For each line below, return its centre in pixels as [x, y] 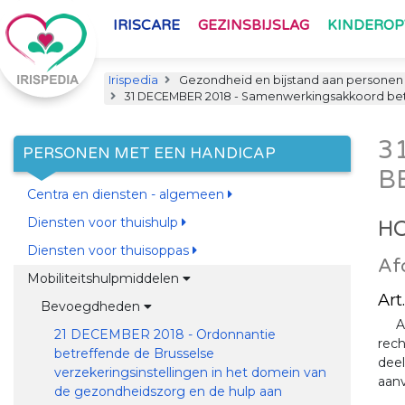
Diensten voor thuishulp [104, 222]
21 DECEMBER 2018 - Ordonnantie [165, 334]
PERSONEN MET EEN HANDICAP [149, 154]
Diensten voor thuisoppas [109, 250]
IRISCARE [146, 25]
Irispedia [133, 80]
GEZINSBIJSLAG [254, 25]
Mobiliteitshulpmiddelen [104, 278]
